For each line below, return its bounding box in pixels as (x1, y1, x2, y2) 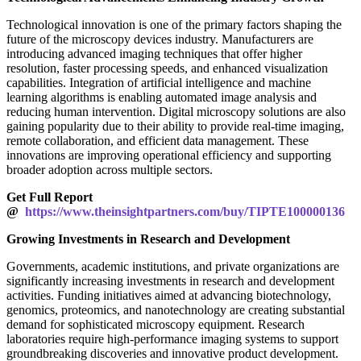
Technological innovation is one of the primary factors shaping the (6, 17, 342, 31)
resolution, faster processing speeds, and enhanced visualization (6, 60, 328, 75)
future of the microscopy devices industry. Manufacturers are (6, 31, 313, 46)
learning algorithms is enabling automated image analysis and (6, 89, 317, 104)
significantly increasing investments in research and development (6, 273, 334, 288)
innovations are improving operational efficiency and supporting (6, 147, 331, 162)
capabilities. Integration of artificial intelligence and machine (6, 75, 311, 89)
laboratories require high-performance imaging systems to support (6, 331, 338, 346)
